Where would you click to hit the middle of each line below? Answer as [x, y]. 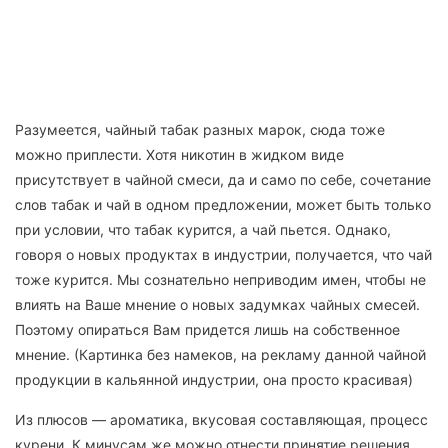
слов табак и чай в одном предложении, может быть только [223, 205]
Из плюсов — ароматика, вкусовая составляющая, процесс [221, 420]
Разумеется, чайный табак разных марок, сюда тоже [200, 130]
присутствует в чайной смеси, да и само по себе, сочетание [223, 180]
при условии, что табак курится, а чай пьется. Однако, [203, 230]
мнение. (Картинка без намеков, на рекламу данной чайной [220, 355]
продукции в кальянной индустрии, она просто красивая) [214, 380]
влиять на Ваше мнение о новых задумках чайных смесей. [217, 305]
